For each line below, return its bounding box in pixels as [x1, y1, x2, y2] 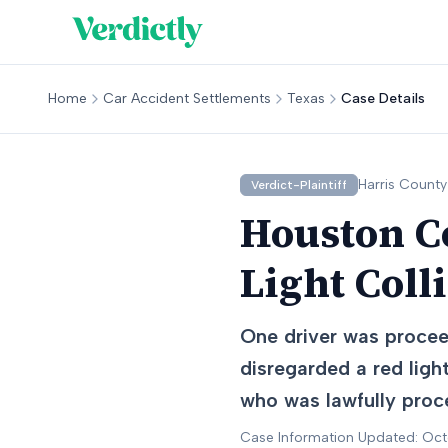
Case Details [341, 90, 425, 107]
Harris [358, 176, 395, 193]
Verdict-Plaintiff [251, 178, 347, 192]
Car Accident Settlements [103, 90, 271, 107]
